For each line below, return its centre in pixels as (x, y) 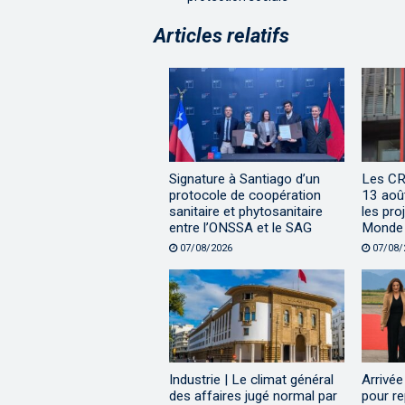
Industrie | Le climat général (251, 379)
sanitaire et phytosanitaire (246, 211)
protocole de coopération (245, 195)
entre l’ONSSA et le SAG (240, 227)
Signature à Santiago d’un (245, 179)
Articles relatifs (221, 36)
